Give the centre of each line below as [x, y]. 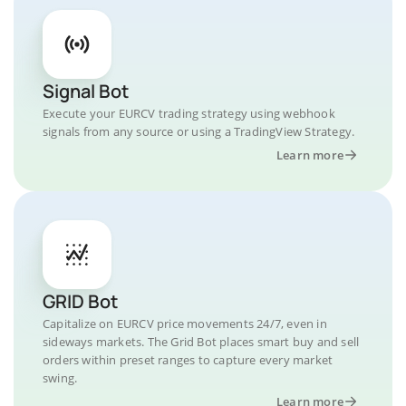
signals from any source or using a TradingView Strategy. [199, 131]
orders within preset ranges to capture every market [188, 360]
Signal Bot [86, 91]
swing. [60, 378]
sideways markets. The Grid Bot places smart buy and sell [201, 342]
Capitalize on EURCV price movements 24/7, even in [185, 324]
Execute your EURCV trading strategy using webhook [189, 113]
